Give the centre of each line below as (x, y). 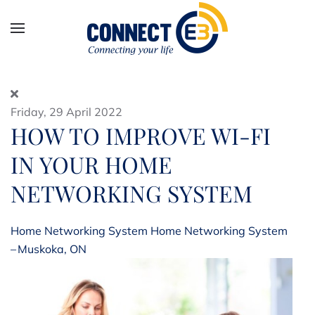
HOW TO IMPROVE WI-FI (141, 135)
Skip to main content (78, 33)
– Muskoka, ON (49, 249)
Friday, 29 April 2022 (66, 112)
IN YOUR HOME (91, 164)
